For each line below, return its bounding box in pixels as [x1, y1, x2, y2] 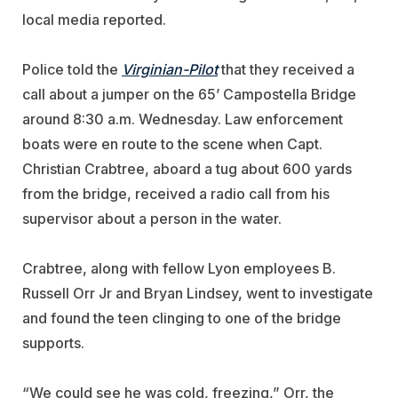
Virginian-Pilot [122, 60, 218, 79]
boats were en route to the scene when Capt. [22, 135, 322, 154]
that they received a [218, 60, 354, 79]
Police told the [22, 60, 122, 79]
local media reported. [22, 11, 166, 29]
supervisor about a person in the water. [22, 210, 282, 228]
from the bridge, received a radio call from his [22, 185, 330, 203]
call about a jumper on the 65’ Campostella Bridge [22, 85, 356, 104]
